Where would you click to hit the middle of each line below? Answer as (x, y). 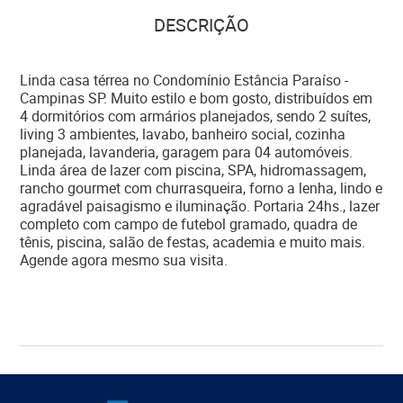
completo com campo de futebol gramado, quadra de (189, 224)
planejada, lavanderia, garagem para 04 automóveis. (187, 152)
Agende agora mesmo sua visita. (124, 260)
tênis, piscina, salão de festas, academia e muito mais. (193, 242)
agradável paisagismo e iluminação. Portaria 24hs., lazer (200, 206)
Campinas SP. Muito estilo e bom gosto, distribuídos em (197, 98)
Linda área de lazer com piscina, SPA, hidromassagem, (193, 170)
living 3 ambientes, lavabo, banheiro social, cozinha (183, 134)
